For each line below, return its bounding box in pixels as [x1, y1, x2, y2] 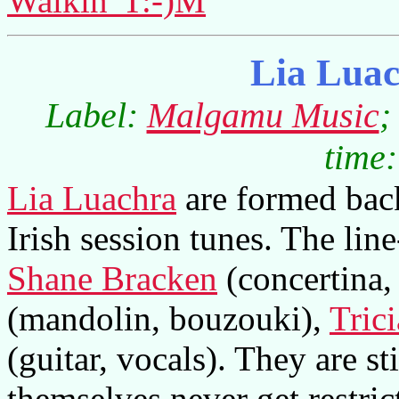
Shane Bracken [7, 258, 217, 297]
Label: [45, 94, 147, 135]
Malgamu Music [146, 94, 379, 135]
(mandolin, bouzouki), [7, 298, 330, 338]
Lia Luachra [7, 178, 176, 217]
